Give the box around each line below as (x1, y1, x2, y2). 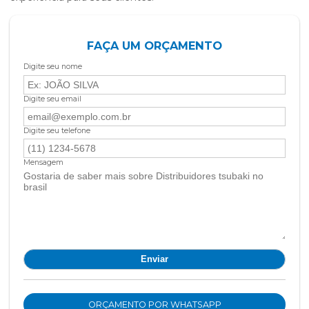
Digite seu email (23, 94, 81, 103)
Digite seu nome (23, 62, 82, 72)
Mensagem (23, 158, 63, 168)
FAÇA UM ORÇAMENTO (87, 39, 222, 53)
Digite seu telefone (23, 126, 90, 135)
